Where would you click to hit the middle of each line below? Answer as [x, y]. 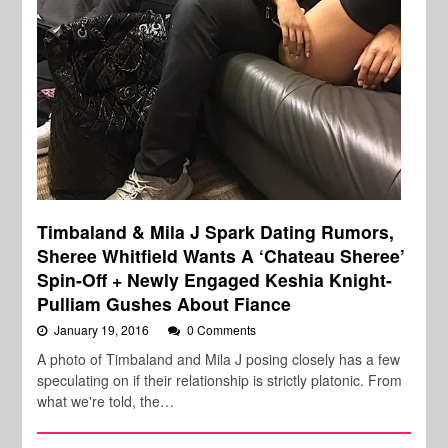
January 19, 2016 [103, 330]
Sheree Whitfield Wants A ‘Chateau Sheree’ [221, 256]
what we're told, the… [106, 401]
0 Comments [222, 330]
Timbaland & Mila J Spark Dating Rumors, [216, 232]
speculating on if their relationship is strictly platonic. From [220, 380]
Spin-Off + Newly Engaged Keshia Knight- [215, 280]
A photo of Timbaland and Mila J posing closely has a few [219, 359]
